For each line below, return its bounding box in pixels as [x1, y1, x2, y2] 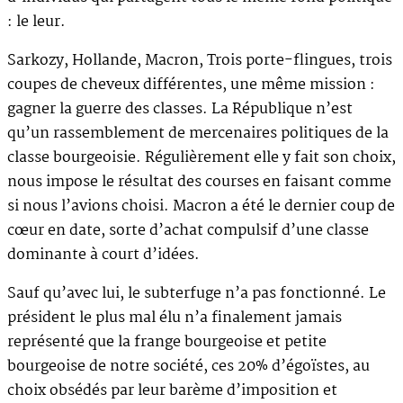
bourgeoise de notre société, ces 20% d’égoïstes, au [7, 354, 370, 379]
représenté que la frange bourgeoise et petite [7, 329, 327, 354]
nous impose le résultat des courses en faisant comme [7, 169, 391, 194]
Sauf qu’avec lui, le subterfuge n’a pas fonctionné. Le [7, 281, 386, 306]
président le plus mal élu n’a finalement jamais [7, 305, 342, 330]
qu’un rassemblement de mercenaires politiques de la [7, 121, 389, 146]
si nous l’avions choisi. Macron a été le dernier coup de [7, 193, 395, 219]
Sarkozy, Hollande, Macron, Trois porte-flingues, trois [7, 48, 392, 73]
